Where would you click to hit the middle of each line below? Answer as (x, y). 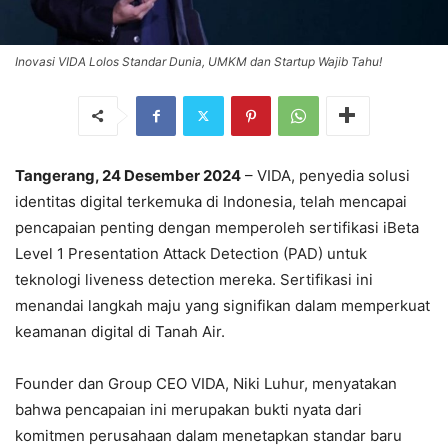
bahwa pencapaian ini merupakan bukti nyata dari (188, 409)
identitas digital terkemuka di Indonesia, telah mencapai (211, 201)
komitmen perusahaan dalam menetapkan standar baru (208, 435)
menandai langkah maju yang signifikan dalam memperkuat (222, 305)
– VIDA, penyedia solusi (325, 175)
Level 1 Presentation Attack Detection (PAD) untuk (191, 253)
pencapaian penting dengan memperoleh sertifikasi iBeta (217, 227)
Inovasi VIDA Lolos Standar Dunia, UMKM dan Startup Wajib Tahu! (198, 61)
